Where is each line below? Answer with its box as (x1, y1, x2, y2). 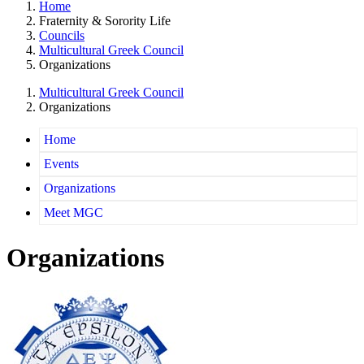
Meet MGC (44, 206, 103, 220)
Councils (39, 28, 84, 43)
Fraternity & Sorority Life (39, 14, 171, 28)
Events (44, 157, 79, 171)
